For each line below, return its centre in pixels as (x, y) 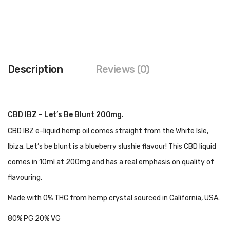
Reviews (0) (122, 69)
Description (35, 69)
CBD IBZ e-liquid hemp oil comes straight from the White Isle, (108, 131)
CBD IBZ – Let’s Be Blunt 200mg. (66, 114)
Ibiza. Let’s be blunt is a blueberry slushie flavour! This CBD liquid (112, 146)
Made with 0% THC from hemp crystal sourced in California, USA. (114, 198)
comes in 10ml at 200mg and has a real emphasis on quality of (111, 162)
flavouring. (25, 177)
